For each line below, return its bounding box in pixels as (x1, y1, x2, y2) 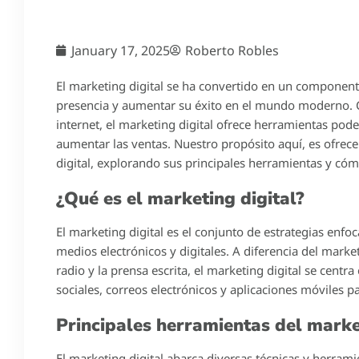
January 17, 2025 (71, 41, 170, 59)
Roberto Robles (185, 41, 279, 59)
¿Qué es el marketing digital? (56, 186, 305, 211)
